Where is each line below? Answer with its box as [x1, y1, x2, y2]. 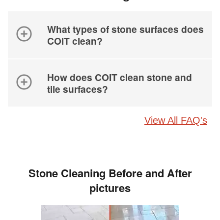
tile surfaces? [47, 82, 108, 96]
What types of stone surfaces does [47, 22, 204, 36]
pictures [89, 179, 131, 195]
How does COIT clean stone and [47, 70, 192, 84]
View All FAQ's [144, 114, 207, 126]
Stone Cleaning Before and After [28, 165, 192, 181]
